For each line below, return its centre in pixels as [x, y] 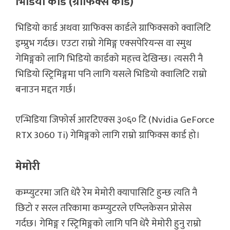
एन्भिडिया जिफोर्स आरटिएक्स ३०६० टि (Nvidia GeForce [115, 120]
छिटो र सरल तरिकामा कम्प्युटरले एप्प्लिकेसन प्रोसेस [103, 208]
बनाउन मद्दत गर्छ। [46, 90]
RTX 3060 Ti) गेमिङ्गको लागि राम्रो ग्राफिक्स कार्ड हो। [109, 135]
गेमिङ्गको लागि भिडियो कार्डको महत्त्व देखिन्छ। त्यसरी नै [109, 59]
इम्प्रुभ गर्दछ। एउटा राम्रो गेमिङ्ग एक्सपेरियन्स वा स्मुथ [103, 44]
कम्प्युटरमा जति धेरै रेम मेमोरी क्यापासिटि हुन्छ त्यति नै [106, 193]
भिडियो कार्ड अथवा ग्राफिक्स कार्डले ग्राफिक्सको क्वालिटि [113, 28]
